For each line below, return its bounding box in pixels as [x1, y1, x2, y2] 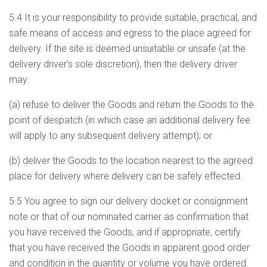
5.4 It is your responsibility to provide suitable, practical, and [9, 12, 257, 23]
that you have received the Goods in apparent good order [9, 242, 250, 253]
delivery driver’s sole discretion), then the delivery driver [9, 58, 237, 70]
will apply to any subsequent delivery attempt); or [9, 130, 212, 141]
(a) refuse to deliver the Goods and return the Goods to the [9, 99, 254, 110]
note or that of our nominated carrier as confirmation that [9, 211, 249, 222]
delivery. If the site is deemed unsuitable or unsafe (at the [9, 43, 246, 54]
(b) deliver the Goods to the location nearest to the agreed [9, 155, 253, 166]
